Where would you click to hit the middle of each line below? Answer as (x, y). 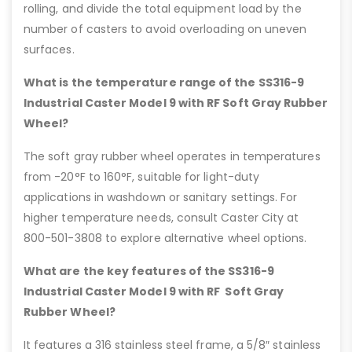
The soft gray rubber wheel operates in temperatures (172, 157)
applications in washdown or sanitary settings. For (161, 198)
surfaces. (49, 50)
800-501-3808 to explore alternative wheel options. (165, 238)
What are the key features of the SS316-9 (149, 271)
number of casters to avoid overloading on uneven (165, 29)
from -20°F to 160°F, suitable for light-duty (142, 177)
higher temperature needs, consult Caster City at (161, 218)
